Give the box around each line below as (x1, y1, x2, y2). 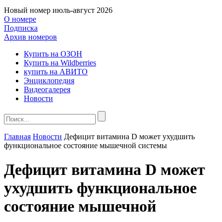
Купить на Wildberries (24, 58, 96, 67)
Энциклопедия (24, 76, 74, 85)
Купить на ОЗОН (24, 50, 82, 58)
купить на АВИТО (24, 67, 88, 76)
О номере (4, 15, 36, 23)
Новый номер (4, 6, 51, 14)
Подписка (4, 24, 38, 32)
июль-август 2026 (53, 6, 112, 14)
